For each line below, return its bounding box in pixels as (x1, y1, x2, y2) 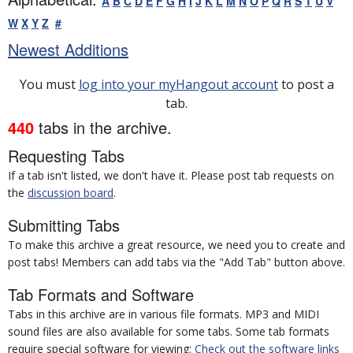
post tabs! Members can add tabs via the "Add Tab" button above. (8, 255, 345, 269)
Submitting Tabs (8, 214, 120, 236)
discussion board (28, 185, 113, 200)
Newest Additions (8, 38, 128, 61)
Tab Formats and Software (8, 283, 194, 306)
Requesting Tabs (8, 144, 124, 167)
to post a (277, 76, 334, 93)
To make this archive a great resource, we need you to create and (8, 237, 345, 252)
